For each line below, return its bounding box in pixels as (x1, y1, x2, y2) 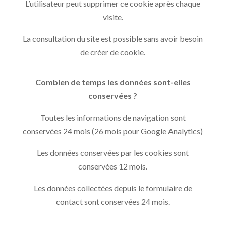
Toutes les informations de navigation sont (40, 112, 186, 122)
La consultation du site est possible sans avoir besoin (23, 33, 203, 43)
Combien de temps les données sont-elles (35, 77, 191, 87)
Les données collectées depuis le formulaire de (33, 183, 192, 193)
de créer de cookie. (80, 47, 146, 57)
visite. (102, 12, 123, 22)
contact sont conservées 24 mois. (55, 196, 170, 206)
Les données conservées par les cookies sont (37, 147, 189, 157)
